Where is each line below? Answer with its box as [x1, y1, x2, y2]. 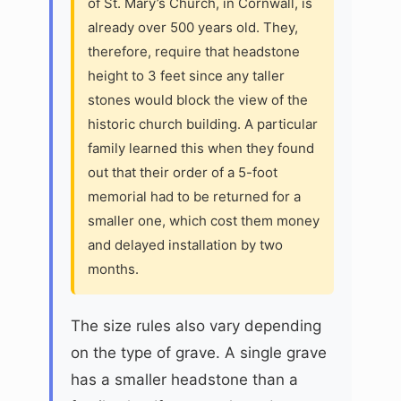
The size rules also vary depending [71, 316, 321, 335]
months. [88, 260, 139, 277]
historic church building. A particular [88, 115, 318, 132]
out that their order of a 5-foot [88, 163, 277, 181]
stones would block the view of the [88, 90, 308, 108]
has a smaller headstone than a [71, 370, 298, 388]
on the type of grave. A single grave [71, 343, 327, 362]
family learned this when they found [88, 139, 314, 157]
